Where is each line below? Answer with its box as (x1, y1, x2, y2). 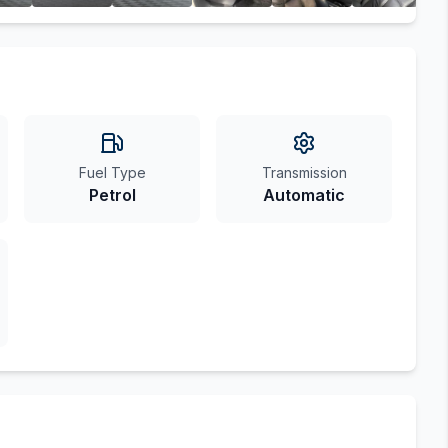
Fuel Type (78, 164, 146, 181)
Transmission (261, 164, 347, 181)
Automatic (263, 185, 345, 205)
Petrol (88, 185, 136, 205)
